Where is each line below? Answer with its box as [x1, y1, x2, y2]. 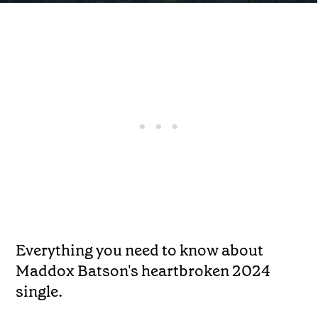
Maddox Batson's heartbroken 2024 [16, 260, 271, 281]
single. [16, 280, 63, 302]
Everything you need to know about [16, 239, 264, 261]
